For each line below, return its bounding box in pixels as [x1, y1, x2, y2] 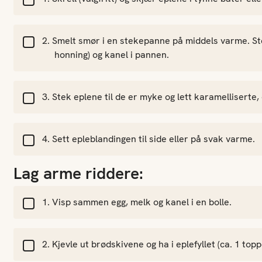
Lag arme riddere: [13, 163, 143, 184]
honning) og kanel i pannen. [54, 49, 169, 61]
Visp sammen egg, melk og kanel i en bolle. [51, 196, 232, 208]
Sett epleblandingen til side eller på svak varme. [51, 133, 257, 145]
